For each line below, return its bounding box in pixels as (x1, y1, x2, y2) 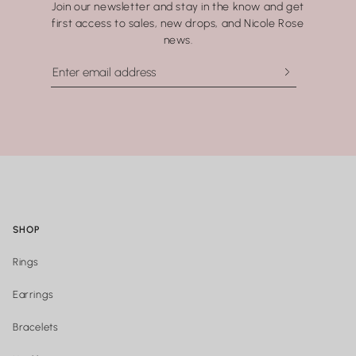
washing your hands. (16, 7, 121, 21)
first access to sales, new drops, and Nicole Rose (52, 17, 304, 30)
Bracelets (13, 321, 59, 333)
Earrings (13, 288, 54, 300)
